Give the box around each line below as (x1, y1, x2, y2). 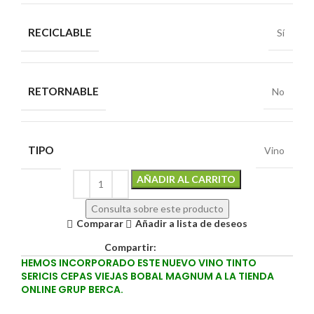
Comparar (76, 217, 123, 230)
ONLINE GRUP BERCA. (21, 282, 125, 296)
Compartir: (104, 240, 156, 253)
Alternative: (241, 170, 294, 183)
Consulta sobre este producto (90, 202, 224, 214)
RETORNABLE (28, 84, 99, 97)
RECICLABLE (28, 25, 92, 39)
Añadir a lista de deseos (135, 217, 247, 230)
